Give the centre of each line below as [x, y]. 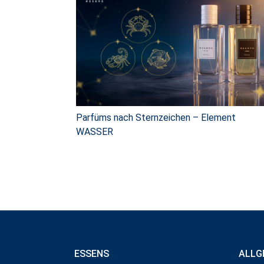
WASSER [95, 131]
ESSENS [92, 253]
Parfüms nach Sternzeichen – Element [156, 117]
